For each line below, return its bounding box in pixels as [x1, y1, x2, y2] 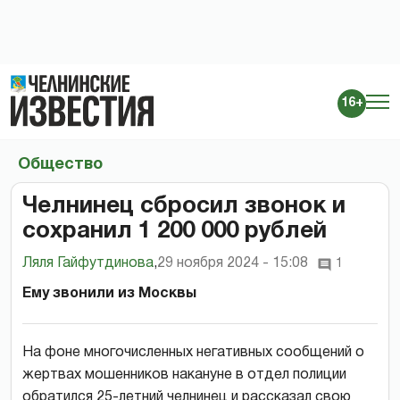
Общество [18, 156, 103, 172]
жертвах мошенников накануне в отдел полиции [22, 368, 346, 381]
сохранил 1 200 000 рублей [22, 220, 327, 242]
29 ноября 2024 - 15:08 [157, 256, 308, 270]
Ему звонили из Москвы [22, 287, 196, 300]
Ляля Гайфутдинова [22, 256, 154, 270]
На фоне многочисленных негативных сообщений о [22, 346, 364, 359]
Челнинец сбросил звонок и [22, 195, 346, 217]
